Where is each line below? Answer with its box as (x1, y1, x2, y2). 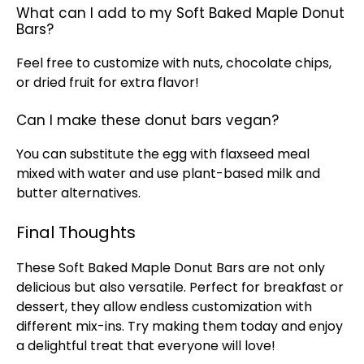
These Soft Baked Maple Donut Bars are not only (16, 258, 325, 277)
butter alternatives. (16, 184, 141, 202)
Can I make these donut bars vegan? (16, 110, 279, 130)
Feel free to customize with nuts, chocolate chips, (16, 54, 331, 72)
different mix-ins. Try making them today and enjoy (16, 317, 343, 336)
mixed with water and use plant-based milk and (16, 164, 320, 183)
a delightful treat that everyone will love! (16, 336, 275, 355)
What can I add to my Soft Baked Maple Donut (16, 3, 344, 23)
